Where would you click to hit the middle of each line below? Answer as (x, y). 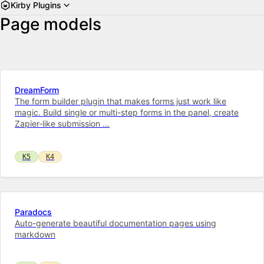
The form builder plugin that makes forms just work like (121, 101)
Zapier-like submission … (62, 123)
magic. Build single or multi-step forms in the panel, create (127, 112)
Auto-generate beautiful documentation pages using (115, 223)
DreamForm (37, 90)
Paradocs (33, 212)
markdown (35, 234)
